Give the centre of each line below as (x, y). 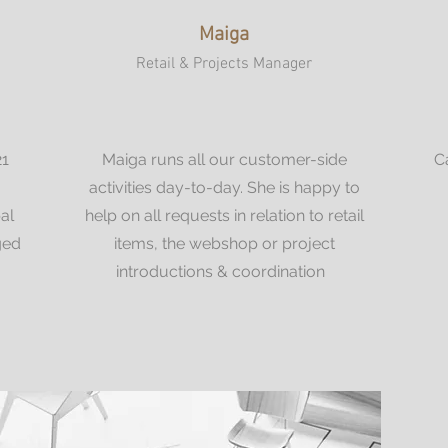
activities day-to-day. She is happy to (224, 187)
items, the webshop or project (224, 243)
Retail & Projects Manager (224, 64)
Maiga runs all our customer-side (224, 159)
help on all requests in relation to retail (224, 215)
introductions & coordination (224, 271)
